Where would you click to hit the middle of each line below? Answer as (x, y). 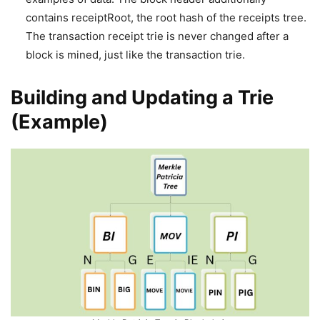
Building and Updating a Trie (142, 97)
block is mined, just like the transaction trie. (135, 55)
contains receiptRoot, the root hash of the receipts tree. (166, 17)
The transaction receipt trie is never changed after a (157, 36)
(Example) (59, 122)
